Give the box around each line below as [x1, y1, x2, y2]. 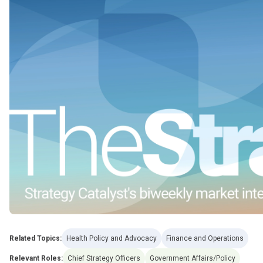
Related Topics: [9, 234, 62, 242]
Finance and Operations [166, 234, 244, 242]
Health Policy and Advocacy [66, 234, 157, 242]
